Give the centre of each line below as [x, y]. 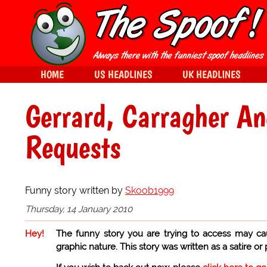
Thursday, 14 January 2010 [79, 209]
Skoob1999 [150, 191]
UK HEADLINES [212, 74]
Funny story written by [75, 191]
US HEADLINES [123, 74]
